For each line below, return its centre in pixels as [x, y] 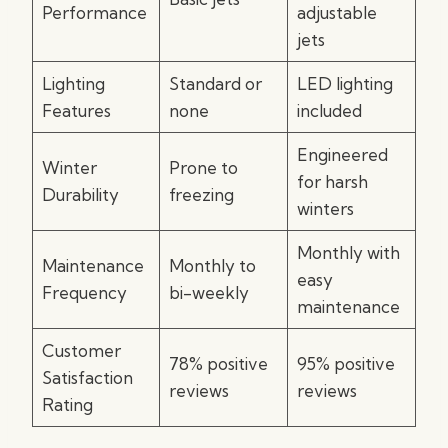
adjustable [336, 12]
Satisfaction [87, 377]
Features [76, 110]
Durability [80, 194]
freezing [201, 194]
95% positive [345, 363]
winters [325, 208]
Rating [67, 404]
